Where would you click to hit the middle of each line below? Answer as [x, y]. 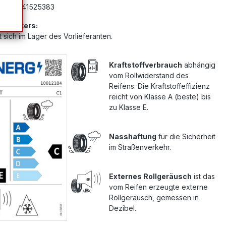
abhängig [199, 65]
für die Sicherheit [186, 136]
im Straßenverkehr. [140, 147]
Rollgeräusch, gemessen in [154, 197]
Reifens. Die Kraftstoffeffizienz [160, 86]
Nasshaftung [133, 136]
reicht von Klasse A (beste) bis [160, 97]
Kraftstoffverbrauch [146, 65]
